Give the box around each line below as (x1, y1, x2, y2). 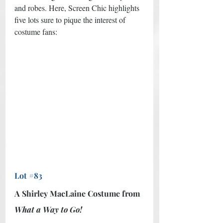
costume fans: (14, 26, 59, 37)
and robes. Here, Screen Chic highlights (14, 2, 141, 13)
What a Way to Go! (14, 204, 82, 215)
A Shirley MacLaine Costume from (14, 188, 142, 199)
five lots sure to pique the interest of (14, 14, 127, 25)
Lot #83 (14, 170, 42, 181)
